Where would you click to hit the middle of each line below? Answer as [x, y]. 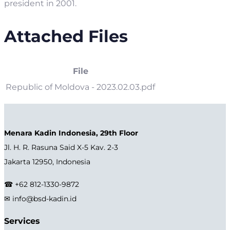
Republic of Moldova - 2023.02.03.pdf [80, 87]
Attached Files [66, 36]
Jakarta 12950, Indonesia [47, 161]
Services [22, 221]
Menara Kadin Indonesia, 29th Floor [71, 133]
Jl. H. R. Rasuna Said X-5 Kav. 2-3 [61, 147]
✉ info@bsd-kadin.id [40, 198]
